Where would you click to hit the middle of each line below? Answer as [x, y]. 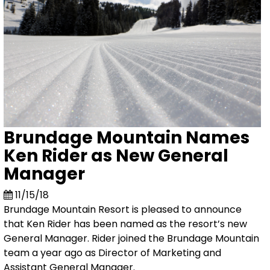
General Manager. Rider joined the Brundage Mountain [131, 239]
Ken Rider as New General [116, 156]
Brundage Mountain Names [126, 138]
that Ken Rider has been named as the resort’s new [125, 224]
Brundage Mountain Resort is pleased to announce [122, 210]
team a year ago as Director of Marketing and [112, 253]
